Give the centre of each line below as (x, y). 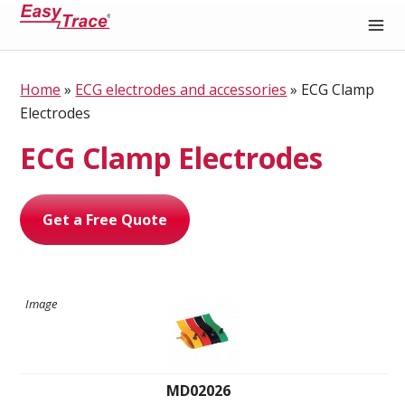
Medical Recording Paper (113, 79)
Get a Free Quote (105, 219)
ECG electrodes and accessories (181, 89)
